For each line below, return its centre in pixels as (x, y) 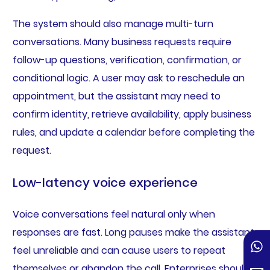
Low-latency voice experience (105, 183)
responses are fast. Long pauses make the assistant (133, 233)
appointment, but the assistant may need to (116, 96)
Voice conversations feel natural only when (114, 215)
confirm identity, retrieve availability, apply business (132, 115)
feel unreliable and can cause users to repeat (119, 251)
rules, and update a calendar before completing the (133, 133)
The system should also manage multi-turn (113, 24)
